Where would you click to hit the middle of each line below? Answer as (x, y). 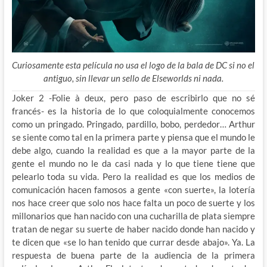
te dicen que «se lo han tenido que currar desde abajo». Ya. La (133, 242)
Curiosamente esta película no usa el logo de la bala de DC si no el (133, 65)
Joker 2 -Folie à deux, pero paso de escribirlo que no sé (133, 97)
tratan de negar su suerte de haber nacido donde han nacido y (133, 229)
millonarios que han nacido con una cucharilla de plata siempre (133, 215)
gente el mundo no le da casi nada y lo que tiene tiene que (133, 163)
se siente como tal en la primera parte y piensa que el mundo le (133, 137)
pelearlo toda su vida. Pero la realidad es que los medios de (133, 176)
